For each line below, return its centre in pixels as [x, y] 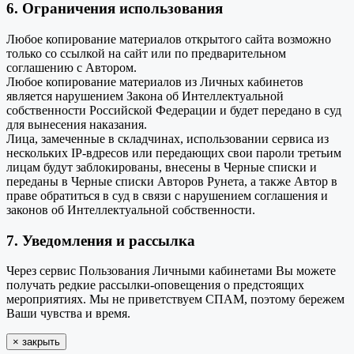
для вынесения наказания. [77, 124]
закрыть [41, 342]
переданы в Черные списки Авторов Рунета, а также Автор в [172, 181]
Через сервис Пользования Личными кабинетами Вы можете [171, 271]
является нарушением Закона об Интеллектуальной [145, 96]
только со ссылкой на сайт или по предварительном [146, 53]
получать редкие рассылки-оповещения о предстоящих [155, 285]
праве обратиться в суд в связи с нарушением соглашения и [167, 195]
